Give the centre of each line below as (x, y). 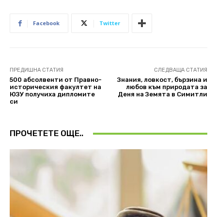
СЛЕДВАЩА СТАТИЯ (180, 70)
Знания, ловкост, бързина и (162, 80)
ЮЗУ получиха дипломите (52, 94)
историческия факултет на (55, 87)
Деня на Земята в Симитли (162, 94)
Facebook (46, 23)
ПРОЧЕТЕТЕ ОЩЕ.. (46, 133)
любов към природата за (166, 87)
